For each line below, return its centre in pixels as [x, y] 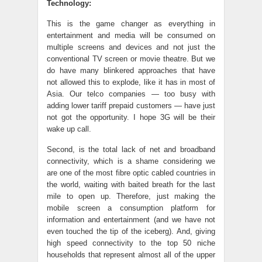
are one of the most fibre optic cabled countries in [131, 173]
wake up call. [69, 129]
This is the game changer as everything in [131, 24]
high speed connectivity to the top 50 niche [131, 243]
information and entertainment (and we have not [131, 220]
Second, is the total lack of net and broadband [131, 149]
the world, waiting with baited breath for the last [131, 185]
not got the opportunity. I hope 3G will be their [131, 117]
